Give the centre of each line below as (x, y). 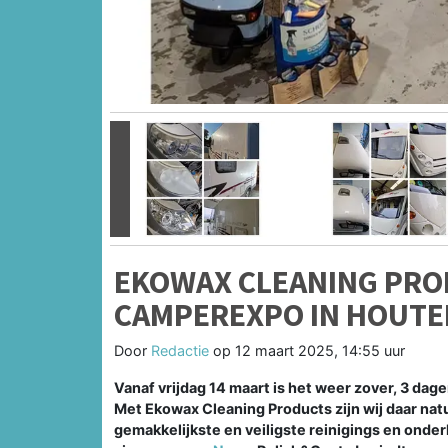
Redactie (180, 350)
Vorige (141, 189)
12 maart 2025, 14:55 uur (320, 350)
